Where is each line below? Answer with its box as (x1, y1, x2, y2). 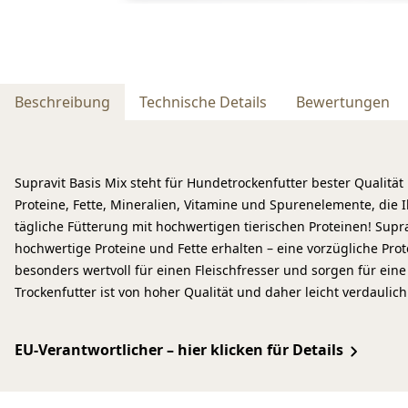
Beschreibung (15, 92, 110, 113)
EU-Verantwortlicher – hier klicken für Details (15, 340, 343, 361)
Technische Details (139, 92, 267, 113)
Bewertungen (296, 92, 390, 113)
